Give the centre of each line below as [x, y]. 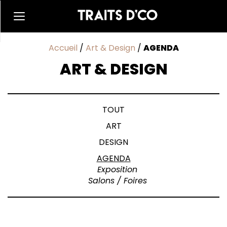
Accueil [63, 48]
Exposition [117, 169]
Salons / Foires [117, 181]
